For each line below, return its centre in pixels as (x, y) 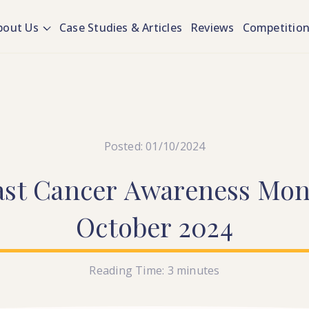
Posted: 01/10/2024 (154, 146)
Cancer (76, 189)
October (124, 227)
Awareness (187, 189)
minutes (198, 270)
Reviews (212, 28)
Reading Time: (127, 270)
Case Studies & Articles (121, 28)
